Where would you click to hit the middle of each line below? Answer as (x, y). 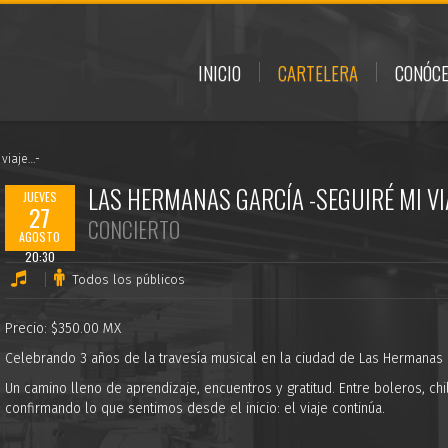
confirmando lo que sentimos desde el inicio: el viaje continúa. (194, 408)
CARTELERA (318, 72)
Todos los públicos (128, 279)
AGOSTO (40, 236)
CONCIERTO (133, 229)
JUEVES (39, 196)
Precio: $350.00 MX (62, 328)
